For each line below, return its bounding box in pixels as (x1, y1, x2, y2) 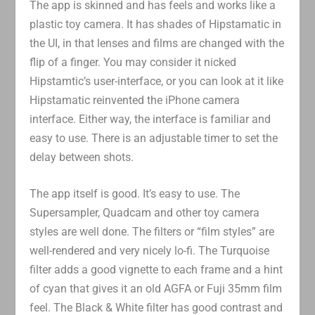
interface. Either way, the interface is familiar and (30, 112, 271, 126)
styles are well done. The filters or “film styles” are (30, 225, 275, 239)
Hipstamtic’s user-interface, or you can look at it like (30, 74, 284, 88)
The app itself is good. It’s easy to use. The (30, 187, 240, 201)
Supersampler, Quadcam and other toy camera (30, 206, 260, 220)
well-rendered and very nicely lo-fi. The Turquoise (30, 244, 270, 258)
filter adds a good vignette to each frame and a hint (30, 263, 283, 277)
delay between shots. (30, 150, 134, 164)
